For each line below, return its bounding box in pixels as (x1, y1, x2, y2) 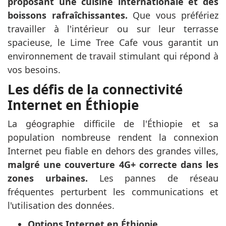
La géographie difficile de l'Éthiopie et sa (8, 118, 218, 130)
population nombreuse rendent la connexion (8, 131, 218, 144)
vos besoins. (8, 64, 61, 76)
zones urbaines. (8, 172, 88, 185)
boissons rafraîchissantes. (8, 9, 128, 22)
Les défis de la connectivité (8, 80, 183, 99)
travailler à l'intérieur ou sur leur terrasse (8, 23, 218, 35)
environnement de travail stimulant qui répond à (8, 50, 218, 63)
